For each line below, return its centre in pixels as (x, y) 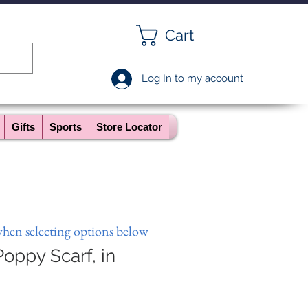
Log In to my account (192, 78)
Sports (66, 127)
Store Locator (129, 127)
